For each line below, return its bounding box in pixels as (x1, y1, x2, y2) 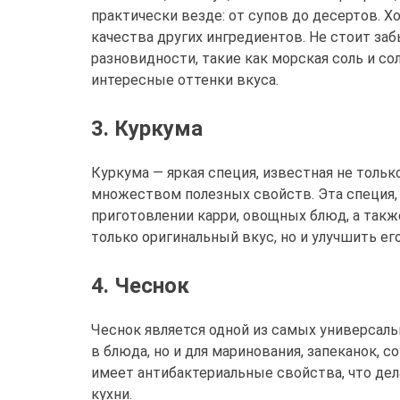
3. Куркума (91, 115, 203, 141)
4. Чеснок (91, 272, 189, 298)
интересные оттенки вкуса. (91, 71, 279, 88)
